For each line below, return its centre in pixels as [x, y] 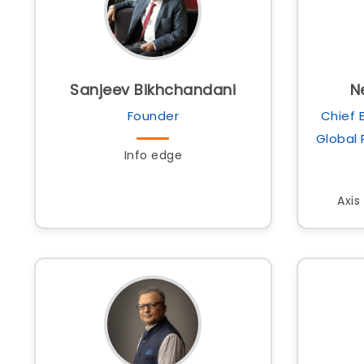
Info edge [153, 155]
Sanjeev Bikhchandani [153, 90]
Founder [153, 116]
